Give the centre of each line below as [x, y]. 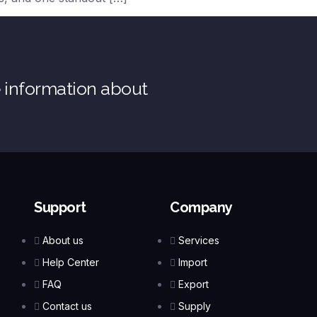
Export [194, 284]
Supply [195, 306]
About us [63, 241]
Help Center [71, 263]
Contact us [67, 306]
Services [199, 241]
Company [201, 208]
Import [193, 263]
